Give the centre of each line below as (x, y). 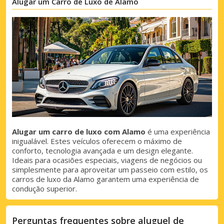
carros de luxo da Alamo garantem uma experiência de (105, 179)
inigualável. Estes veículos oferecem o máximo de (97, 141)
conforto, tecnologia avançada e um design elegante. (102, 151)
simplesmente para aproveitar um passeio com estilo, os (110, 170)
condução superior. (44, 189)
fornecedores (60, 39)
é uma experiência (178, 132)
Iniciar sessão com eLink (118, 85)
